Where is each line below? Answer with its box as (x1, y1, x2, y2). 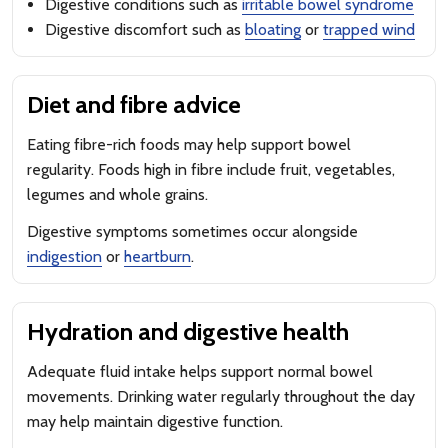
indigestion (27, 247, 102, 266)
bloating (245, 20, 301, 39)
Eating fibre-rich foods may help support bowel (27, 135, 351, 154)
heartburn (124, 247, 191, 266)
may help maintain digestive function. (27, 412, 283, 431)
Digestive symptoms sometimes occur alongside (27, 222, 358, 241)
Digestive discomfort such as (45, 20, 245, 39)
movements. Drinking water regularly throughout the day (27, 387, 415, 406)
